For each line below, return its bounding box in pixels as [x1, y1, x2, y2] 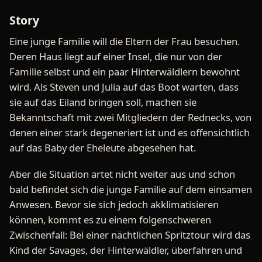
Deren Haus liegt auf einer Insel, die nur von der [9, 49, 222, 63]
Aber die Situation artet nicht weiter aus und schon [9, 167, 235, 181]
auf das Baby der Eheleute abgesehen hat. [9, 140, 196, 154]
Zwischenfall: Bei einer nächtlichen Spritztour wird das [9, 228, 250, 242]
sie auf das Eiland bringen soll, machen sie [9, 95, 196, 109]
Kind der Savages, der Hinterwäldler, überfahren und [9, 243, 242, 257]
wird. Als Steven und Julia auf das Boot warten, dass [9, 80, 239, 94]
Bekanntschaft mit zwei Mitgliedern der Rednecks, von [9, 110, 251, 124]
